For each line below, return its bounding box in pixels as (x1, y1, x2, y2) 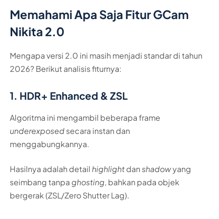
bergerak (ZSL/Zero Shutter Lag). (10, 190, 130, 201)
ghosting (71, 177, 105, 188)
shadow (142, 164, 171, 175)
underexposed (10, 125, 65, 136)
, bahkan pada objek (105, 177, 179, 188)
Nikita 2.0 (10, 23, 65, 39)
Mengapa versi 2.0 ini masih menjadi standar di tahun (10, 50, 202, 61)
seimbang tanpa (10, 177, 71, 188)
